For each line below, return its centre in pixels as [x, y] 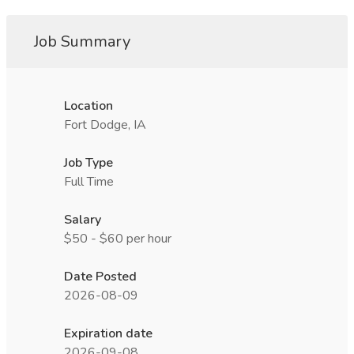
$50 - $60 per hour [118, 239]
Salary [83, 220]
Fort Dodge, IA [105, 125]
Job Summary [82, 41]
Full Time [89, 182]
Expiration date [108, 333]
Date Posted [100, 277]
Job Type [88, 163]
